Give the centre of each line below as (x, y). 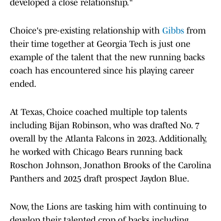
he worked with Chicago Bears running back (96, 152)
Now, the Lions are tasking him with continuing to (108, 207)
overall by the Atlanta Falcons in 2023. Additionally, (108, 139)
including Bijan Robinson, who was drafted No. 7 (105, 126)
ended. (23, 84)
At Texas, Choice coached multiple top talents (98, 112)
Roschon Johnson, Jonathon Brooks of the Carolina (110, 166)
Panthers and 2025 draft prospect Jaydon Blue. (100, 179)
